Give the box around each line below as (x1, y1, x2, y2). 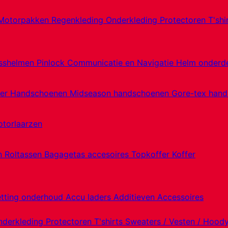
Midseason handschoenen (70, 88, 172, 98)
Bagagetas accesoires (44, 149, 131, 159)
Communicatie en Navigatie (67, 58, 176, 68)
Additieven (113, 192, 157, 202)
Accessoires (157, 192, 204, 202)
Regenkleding (51, 15, 106, 25)
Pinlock (37, 58, 67, 68)
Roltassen (5, 149, 44, 159)
